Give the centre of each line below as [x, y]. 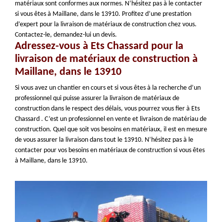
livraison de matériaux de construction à [106, 59]
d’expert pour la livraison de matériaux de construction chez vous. [106, 25]
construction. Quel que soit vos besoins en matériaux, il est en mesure [111, 130]
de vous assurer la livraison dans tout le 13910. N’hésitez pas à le [104, 140]
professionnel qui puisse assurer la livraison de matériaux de [97, 98]
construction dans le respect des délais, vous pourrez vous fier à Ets [107, 109]
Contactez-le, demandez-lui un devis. [66, 35]
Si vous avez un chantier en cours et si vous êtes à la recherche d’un [108, 88]
